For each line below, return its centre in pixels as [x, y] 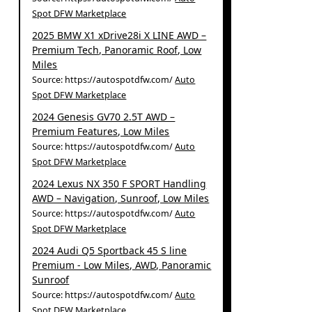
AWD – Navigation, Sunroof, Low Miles [121, 198]
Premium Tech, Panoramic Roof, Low [117, 49]
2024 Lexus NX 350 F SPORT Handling [119, 183]
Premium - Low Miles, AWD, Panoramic [122, 265]
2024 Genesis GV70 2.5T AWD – [104, 116]
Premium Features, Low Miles [101, 131]
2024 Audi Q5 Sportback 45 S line [110, 250]
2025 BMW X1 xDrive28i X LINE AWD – [119, 35]
